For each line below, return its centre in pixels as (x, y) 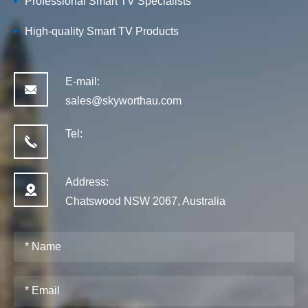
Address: (87, 182)
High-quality (56, 32)
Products (156, 32)
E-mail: (82, 82)
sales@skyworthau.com (123, 101)
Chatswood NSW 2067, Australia (145, 201)
